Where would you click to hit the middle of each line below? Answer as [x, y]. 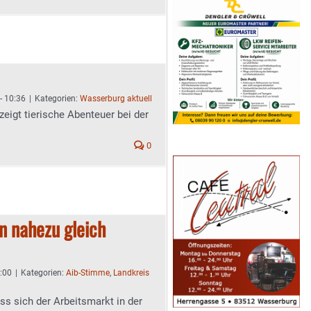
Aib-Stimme [88, 273]
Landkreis [131, 273]
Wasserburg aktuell [116, 99]
